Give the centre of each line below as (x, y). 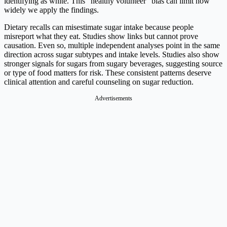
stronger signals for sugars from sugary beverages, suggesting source (113, 64)
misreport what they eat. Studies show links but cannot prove (101, 36)
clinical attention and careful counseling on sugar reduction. (99, 82)
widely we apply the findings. (52, 10)
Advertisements (113, 99)
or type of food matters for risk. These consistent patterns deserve (108, 73)
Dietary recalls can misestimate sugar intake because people (99, 27)
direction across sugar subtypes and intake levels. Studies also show (112, 55)
